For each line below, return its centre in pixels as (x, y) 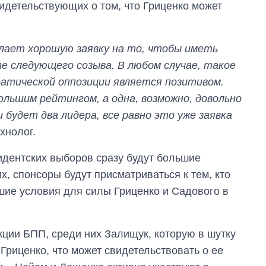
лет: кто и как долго (216, 239)
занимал (193, 251)
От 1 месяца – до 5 (216, 228)
